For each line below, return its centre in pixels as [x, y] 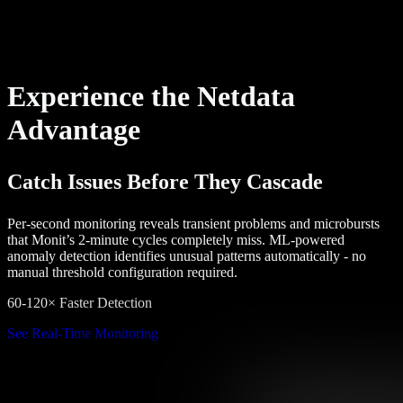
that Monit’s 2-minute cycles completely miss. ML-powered [176, 240]
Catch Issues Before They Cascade [165, 182]
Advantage [74, 129]
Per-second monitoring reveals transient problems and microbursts [193, 224]
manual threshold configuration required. [122, 273]
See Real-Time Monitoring [83, 334]
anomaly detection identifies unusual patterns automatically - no [187, 256]
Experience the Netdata [151, 96]
